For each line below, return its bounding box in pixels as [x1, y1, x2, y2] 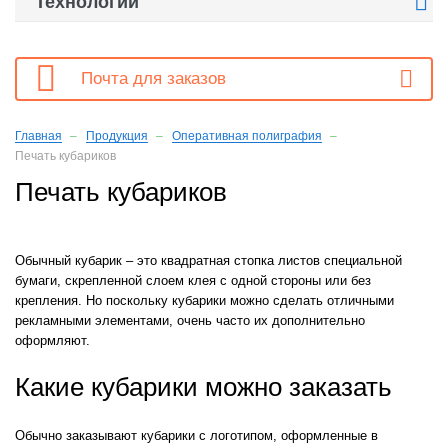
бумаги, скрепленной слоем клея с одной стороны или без [15, 272, 371, 288]
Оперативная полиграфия [172, 128, 322, 143]
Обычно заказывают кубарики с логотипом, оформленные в [15, 427, 378, 443]
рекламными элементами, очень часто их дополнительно [15, 312, 365, 328]
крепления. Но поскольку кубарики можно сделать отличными [15, 292, 394, 308]
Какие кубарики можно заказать [15, 371, 392, 402]
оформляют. [15, 332, 90, 348]
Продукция [86, 128, 148, 143]
